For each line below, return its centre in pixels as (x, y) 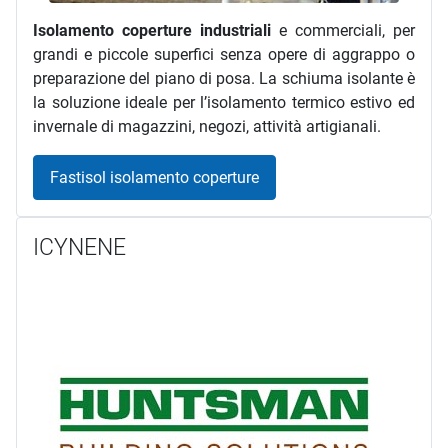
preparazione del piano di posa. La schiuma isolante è (224, 78)
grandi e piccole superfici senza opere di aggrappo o (224, 54)
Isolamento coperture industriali (152, 30)
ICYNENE (79, 248)
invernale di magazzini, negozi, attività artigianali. (207, 126)
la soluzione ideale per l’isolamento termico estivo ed (224, 102)
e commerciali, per (343, 30)
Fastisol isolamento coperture (154, 177)
